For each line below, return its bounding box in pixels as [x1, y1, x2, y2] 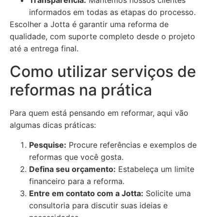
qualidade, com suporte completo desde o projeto [10, 31, 195, 41]
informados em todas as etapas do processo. [29, 7, 196, 17]
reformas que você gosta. [29, 152, 124, 162]
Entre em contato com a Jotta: [29, 188, 143, 198]
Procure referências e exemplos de [66, 140, 197, 150]
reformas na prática [10, 80, 152, 99]
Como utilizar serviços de [10, 62, 196, 81]
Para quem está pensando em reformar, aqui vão [10, 108, 188, 118]
